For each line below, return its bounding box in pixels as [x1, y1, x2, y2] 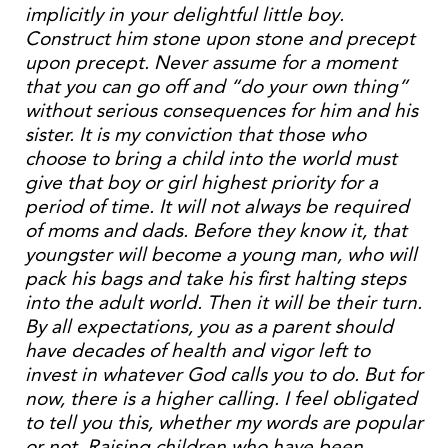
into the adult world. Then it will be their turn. [25, 290, 422, 315]
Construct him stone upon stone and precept [25, 26, 415, 51]
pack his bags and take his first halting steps [25, 266, 406, 291]
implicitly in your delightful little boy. [25, 2, 344, 27]
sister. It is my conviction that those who [25, 122, 366, 147]
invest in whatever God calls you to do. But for [25, 362, 423, 387]
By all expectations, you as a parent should [25, 314, 393, 339]
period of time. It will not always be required [25, 194, 409, 219]
